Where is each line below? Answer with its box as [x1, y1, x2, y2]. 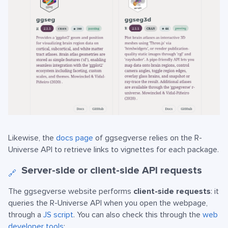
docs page [56, 133, 93, 144]
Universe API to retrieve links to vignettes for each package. [8, 145, 219, 155]
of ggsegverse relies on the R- [93, 133, 202, 144]
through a [8, 210, 43, 220]
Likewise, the [8, 133, 56, 144]
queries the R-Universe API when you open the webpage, [8, 198, 208, 209]
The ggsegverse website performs [8, 186, 133, 197]
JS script [43, 210, 73, 220]
